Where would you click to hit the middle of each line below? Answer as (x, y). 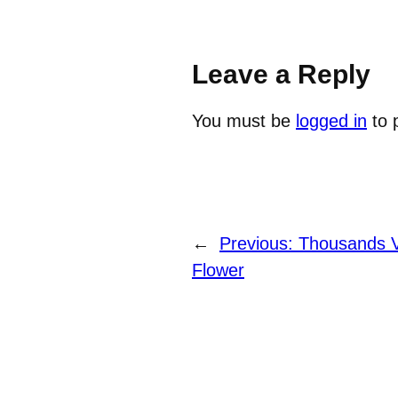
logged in (331, 120)
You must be (244, 120)
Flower (218, 270)
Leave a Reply (281, 74)
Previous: (259, 243)
